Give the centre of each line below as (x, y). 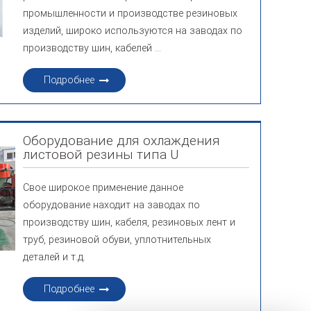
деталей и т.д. (54, 257)
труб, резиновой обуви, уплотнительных (117, 240)
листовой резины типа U (101, 154)
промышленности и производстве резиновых (131, 14)
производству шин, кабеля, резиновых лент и (129, 222)
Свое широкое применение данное (103, 188)
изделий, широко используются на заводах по (133, 31)
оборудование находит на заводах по (112, 205)
